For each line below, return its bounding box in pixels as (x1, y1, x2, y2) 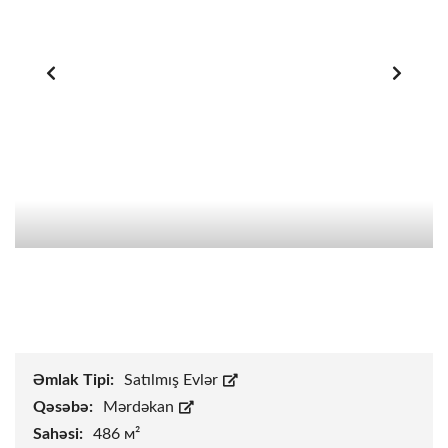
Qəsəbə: (33, 399, 97, 416)
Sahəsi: (33, 426, 87, 443)
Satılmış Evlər (124, 372, 222, 389)
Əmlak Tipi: (33, 372, 118, 389)
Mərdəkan (103, 399, 178, 416)
